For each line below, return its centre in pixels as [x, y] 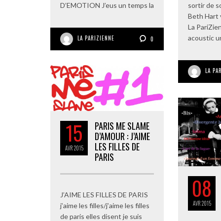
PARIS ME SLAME [122, 126]
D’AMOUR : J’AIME [122, 136]
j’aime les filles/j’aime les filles [105, 206]
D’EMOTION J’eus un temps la [107, 5]
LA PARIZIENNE [96, 38]
